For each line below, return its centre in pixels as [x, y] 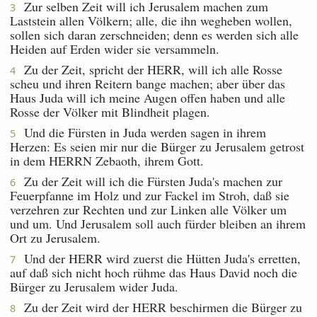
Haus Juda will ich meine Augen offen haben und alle [148, 97]
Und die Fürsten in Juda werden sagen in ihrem [141, 132]
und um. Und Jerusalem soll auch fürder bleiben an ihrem [158, 223]
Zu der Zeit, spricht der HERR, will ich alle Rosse [149, 69]
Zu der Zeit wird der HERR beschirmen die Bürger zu [159, 307]
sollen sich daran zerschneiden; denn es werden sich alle [154, 34]
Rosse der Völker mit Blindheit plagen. [110, 111]
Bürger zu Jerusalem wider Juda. [94, 286]
